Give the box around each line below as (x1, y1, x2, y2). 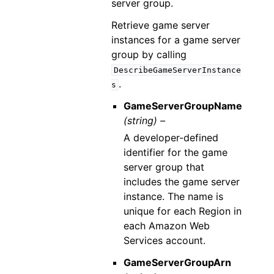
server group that (123, 161, 204, 173)
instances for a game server (111, 34, 241, 46)
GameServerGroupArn (123, 256, 231, 268)
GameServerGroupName (123, 100, 242, 112)
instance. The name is (123, 190, 223, 202)
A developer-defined (123, 131, 218, 144)
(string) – (123, 114, 165, 127)
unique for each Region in (123, 205, 242, 217)
